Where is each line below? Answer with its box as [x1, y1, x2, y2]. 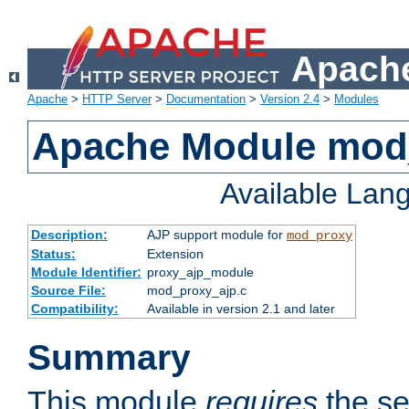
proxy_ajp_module [146, 265, 254, 280]
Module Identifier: [30, 265, 142, 280]
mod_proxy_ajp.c [146, 283, 246, 299]
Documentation [166, 92, 246, 107]
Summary [27, 338, 191, 378]
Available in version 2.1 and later [146, 301, 335, 317]
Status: [30, 246, 76, 262]
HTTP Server [82, 92, 152, 107]
